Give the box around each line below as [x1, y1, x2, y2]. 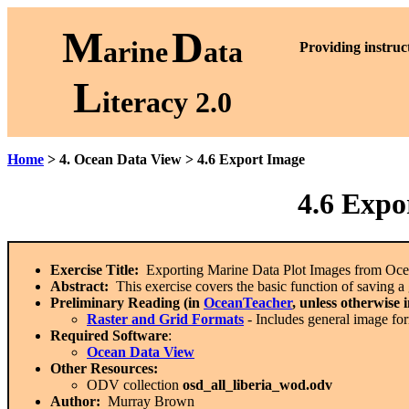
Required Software [50, 327, 168, 343]
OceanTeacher [204, 294, 292, 310]
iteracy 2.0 [102, 86, 232, 119]
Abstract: [50, 278, 109, 294]
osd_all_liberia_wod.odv [183, 376, 332, 393]
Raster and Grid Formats [87, 310, 244, 327]
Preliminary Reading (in [50, 294, 204, 310]
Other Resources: [50, 360, 158, 376]
